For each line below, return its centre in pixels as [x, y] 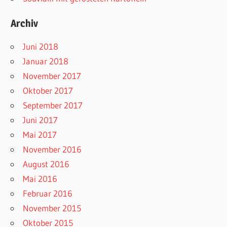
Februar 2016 [48, 194]
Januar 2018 [46, 61]
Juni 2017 [41, 120]
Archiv [25, 24]
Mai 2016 [40, 179]
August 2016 [46, 164]
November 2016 [52, 149]
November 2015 [52, 208]
